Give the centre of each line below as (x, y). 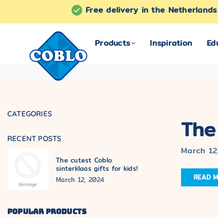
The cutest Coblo (84, 160)
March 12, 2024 (80, 180)
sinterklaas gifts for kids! (97, 168)
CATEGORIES (30, 114)
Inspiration (171, 43)
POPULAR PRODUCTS (47, 211)
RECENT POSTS (35, 138)
